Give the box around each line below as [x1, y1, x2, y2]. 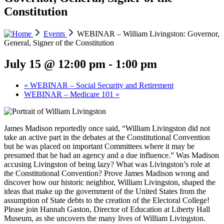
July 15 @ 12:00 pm [4, 57, 105, 70]
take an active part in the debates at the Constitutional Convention [4, 132, 210, 141]
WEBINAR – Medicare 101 [24, 89, 115, 98]
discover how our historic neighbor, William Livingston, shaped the [4, 177, 215, 186]
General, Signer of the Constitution [4, 38, 114, 47]
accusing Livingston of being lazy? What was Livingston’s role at [4, 159, 210, 168]
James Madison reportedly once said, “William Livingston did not [4, 123, 210, 132]
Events [43, 29, 67, 38]
